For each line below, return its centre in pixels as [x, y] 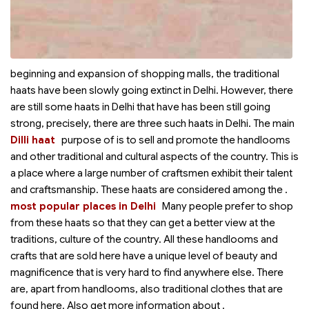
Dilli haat [33, 140]
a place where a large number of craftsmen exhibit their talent [151, 173]
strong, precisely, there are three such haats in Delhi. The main [152, 123]
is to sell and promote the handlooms [203, 140]
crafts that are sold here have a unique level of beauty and [144, 256]
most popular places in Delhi [83, 206]
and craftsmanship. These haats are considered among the [148, 190]
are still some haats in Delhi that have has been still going [140, 107]
